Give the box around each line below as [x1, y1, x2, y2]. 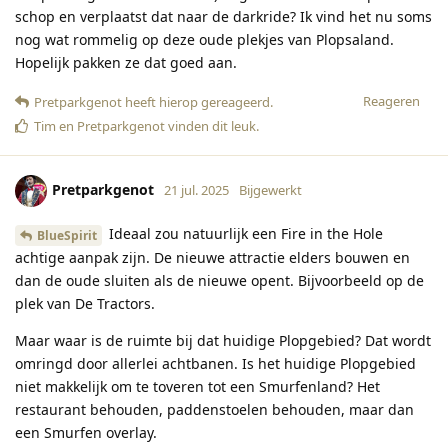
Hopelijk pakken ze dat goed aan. [15, 53, 237, 73]
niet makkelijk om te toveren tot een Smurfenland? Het [15, 376, 380, 396]
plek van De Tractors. [15, 293, 155, 313]
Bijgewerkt [239, 181, 302, 200]
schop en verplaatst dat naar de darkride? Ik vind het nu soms [15, 7, 432, 27]
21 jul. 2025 [164, 181, 229, 200]
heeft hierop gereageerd [122, 93, 270, 112]
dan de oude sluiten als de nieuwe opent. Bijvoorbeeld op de [15, 270, 424, 290]
